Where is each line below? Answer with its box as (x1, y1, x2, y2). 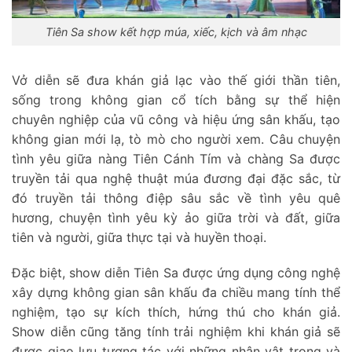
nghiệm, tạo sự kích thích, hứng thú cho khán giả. (12, 304, 340, 321)
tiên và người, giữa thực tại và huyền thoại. (12, 229, 266, 245)
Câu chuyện (269, 130, 341, 147)
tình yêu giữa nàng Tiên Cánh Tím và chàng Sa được (12, 150, 340, 167)
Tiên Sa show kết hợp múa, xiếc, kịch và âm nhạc (45, 24, 307, 38)
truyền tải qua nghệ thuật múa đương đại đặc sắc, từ (12, 170, 340, 186)
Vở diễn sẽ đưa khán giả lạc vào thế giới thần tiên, (12, 71, 340, 88)
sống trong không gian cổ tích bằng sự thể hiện (12, 91, 340, 108)
